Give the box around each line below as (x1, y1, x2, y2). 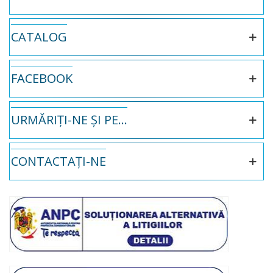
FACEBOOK (11, 70, 73, 87)
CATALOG (11, 29, 67, 45)
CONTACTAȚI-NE (11, 153, 106, 169)
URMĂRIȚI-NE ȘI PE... (11, 112, 127, 128)
